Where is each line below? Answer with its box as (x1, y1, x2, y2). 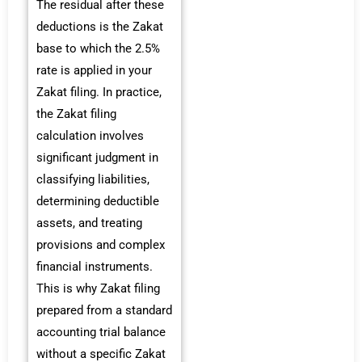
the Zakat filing (36, 107, 116, 122)
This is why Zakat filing (36, 281, 160, 297)
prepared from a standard (36, 303, 172, 318)
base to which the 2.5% (36, 41, 160, 57)
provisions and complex (36, 238, 165, 253)
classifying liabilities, (36, 172, 149, 187)
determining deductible (36, 194, 159, 209)
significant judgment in (36, 150, 158, 166)
